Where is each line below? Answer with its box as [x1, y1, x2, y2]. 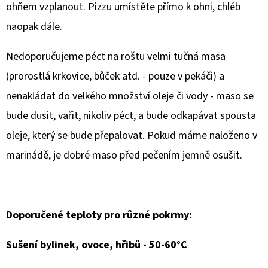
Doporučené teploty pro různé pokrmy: [6, 208, 192, 223]
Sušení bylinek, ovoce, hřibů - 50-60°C [6, 237, 187, 252]
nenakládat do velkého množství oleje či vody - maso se [6, 89, 254, 103]
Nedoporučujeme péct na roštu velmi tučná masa [6, 49, 226, 64]
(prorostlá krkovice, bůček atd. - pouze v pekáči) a [6, 69, 224, 84]
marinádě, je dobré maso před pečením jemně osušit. [6, 148, 242, 163]
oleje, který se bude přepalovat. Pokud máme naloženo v [6, 128, 257, 143]
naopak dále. [6, 19, 62, 34]
